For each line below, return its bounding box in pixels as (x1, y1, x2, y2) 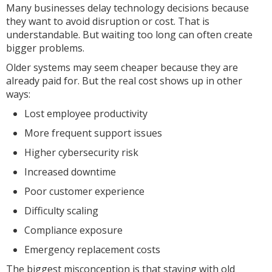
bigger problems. (6, 41, 84, 55)
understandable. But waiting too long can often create (6, 28, 253, 41)
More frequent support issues (24, 126, 162, 140)
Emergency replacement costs (24, 243, 160, 256)
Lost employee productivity (24, 107, 148, 120)
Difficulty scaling (24, 204, 98, 217)
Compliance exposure (24, 223, 123, 237)
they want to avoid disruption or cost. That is (6, 15, 209, 28)
